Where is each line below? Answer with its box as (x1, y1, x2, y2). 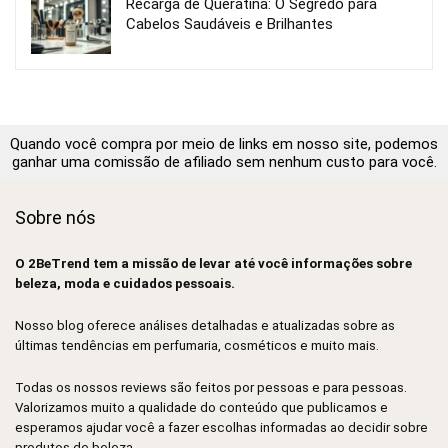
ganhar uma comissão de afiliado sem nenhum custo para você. (11, 153, 437, 172)
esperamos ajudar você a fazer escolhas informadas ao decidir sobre (15, 420, 428, 436)
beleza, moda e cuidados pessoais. (15, 276, 235, 292)
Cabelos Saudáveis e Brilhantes (126, 15, 333, 34)
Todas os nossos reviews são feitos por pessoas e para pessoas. (15, 380, 407, 396)
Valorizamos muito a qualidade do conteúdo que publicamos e (15, 400, 388, 416)
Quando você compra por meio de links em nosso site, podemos (10, 135, 438, 154)
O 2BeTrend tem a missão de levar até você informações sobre (15, 256, 412, 272)
